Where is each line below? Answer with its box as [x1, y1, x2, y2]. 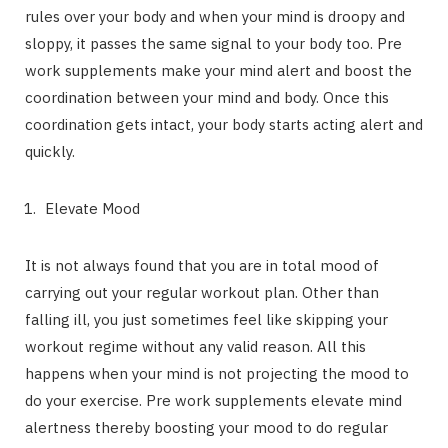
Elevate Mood [45, 199, 140, 218]
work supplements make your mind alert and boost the [25, 61, 412, 80]
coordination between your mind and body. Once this [25, 88, 389, 107]
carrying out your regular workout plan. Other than [25, 283, 379, 302]
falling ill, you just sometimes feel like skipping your [25, 310, 388, 329]
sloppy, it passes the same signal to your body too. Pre [25, 34, 402, 53]
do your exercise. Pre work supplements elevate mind [25, 391, 402, 410]
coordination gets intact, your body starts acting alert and [25, 115, 423, 134]
